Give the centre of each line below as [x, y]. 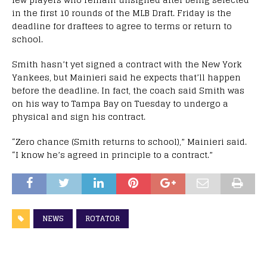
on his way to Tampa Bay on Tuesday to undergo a [120, 103]
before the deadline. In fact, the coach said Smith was [128, 90]
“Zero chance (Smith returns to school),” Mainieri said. [129, 141]
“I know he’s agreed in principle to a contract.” [112, 154]
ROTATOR [103, 218]
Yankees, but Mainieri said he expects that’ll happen [126, 77]
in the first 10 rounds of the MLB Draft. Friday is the [122, 13]
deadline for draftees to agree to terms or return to [122, 26]
